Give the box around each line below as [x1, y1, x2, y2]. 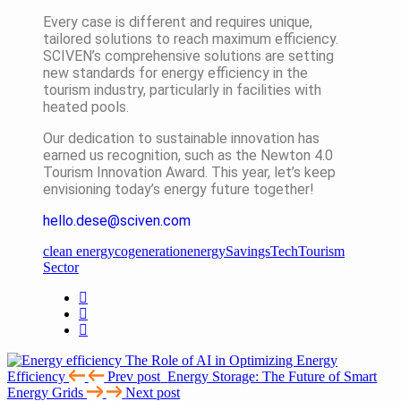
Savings [226, 243, 270, 259]
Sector [43, 259, 79, 275]
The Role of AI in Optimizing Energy [125, 352, 337, 368]
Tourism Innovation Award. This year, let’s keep [43, 163, 336, 181]
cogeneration [115, 243, 187, 259]
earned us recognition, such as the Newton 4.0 [43, 146, 333, 164]
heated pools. [43, 98, 129, 115]
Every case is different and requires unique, [43, 13, 312, 30]
